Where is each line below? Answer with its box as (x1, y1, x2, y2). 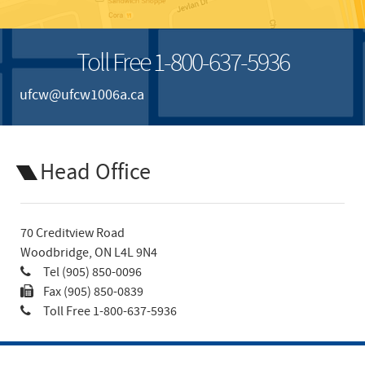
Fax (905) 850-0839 (43, 284, 143, 301)
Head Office (40, 157, 151, 188)
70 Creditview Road (20, 225, 125, 242)
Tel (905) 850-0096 (43, 264, 142, 281)
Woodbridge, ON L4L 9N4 (20, 244, 157, 262)
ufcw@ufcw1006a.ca (20, 85, 144, 105)
